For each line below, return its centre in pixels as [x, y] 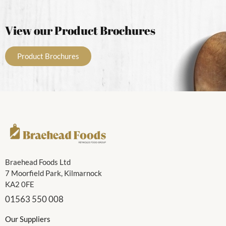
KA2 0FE [20, 184]
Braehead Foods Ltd [38, 162]
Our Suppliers [28, 219]
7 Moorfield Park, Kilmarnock [53, 173]
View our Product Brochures [80, 30]
